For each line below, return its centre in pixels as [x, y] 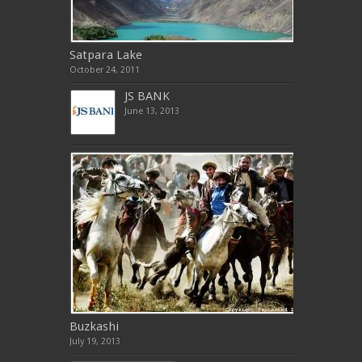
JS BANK [147, 97]
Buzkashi [94, 327]
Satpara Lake [105, 55]
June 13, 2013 [152, 112]
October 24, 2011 [104, 70]
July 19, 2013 [95, 342]
